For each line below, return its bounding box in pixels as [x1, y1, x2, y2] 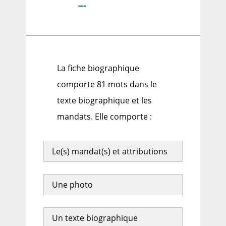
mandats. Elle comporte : [57, 111, 152, 123]
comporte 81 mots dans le [57, 79, 157, 90]
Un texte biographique [51, 212, 138, 224]
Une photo [51, 179, 93, 191]
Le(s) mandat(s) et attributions [51, 146, 167, 157]
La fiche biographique [57, 63, 140, 74]
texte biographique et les [57, 95, 152, 106]
